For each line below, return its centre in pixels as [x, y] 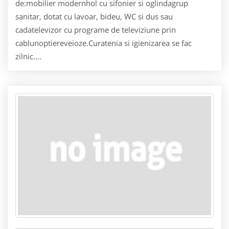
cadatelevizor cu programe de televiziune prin [96, 30]
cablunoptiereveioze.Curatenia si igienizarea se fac [104, 43]
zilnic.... [28, 56]
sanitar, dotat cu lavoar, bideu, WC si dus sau [94, 16]
